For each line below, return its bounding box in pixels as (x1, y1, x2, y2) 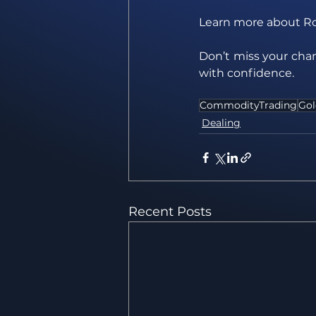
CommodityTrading (200, 99, 297, 112)
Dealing (202, 116, 241, 130)
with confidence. (199, 66, 294, 80)
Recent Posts (128, 204, 212, 220)
